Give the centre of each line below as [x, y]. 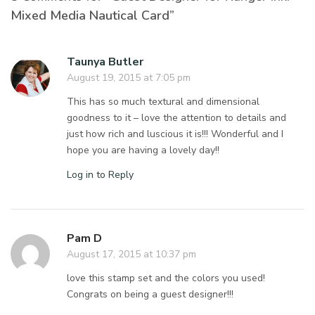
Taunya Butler [105, 62]
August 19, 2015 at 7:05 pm [129, 77]
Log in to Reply [100, 174]
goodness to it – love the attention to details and [177, 117]
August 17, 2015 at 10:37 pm [131, 254]
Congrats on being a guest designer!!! [150, 294]
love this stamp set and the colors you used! [166, 278]
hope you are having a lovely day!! [143, 150]
